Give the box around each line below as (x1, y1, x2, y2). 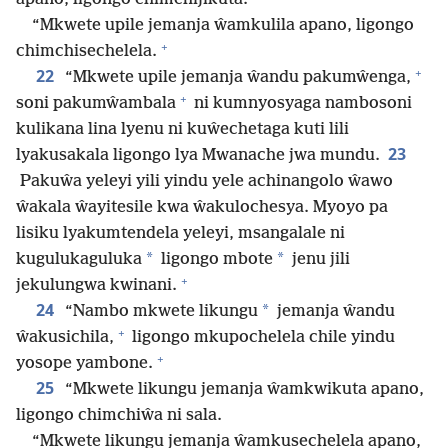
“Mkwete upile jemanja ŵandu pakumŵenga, (61, 68, 411, 88)
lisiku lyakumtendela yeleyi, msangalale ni (16, 224, 345, 244)
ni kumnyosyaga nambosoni (190, 94, 412, 114)
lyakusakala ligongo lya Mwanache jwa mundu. (16, 146, 380, 166)
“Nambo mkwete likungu (61, 302, 258, 322)
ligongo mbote (157, 250, 273, 270)
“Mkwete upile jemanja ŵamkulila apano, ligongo (32, 16, 414, 36)
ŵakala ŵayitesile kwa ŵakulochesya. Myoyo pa (16, 198, 388, 218)
